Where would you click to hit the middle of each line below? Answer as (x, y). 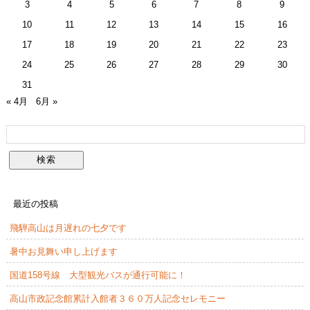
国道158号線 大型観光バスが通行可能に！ (98, 275)
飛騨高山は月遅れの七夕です (68, 228)
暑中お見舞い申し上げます (63, 251)
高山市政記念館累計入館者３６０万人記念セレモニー (117, 298)
